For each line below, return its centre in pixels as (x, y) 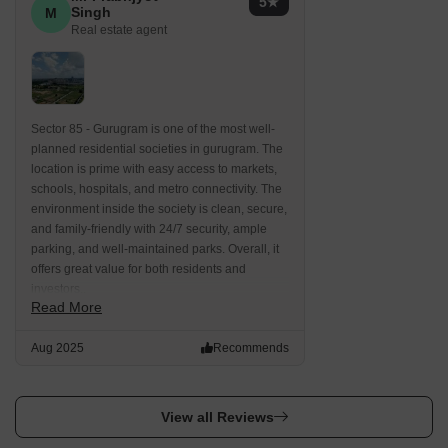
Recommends (251, 348)
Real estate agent (119, 30)
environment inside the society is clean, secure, (159, 209)
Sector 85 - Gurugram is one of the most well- (153, 129)
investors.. (58, 289)
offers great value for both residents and (138, 269)
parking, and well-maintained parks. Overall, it (155, 249)
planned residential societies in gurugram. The (157, 149)
